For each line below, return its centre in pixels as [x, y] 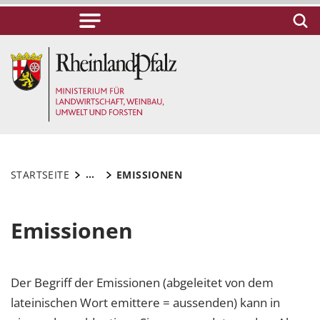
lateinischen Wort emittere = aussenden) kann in [145, 303]
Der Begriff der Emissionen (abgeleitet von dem [142, 283]
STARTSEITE [40, 175]
